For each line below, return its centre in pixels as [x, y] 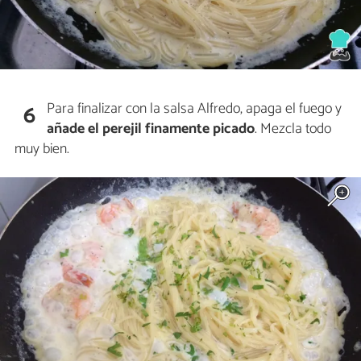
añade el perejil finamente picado [151, 129]
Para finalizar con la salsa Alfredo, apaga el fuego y [195, 108]
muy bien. [42, 149]
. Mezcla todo [293, 129]
